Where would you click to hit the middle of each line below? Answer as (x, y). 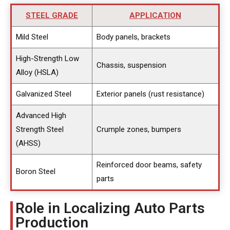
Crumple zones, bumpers (139, 129)
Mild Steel (32, 37)
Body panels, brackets (133, 37)
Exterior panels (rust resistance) (150, 94)
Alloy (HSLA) (37, 72)
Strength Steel (40, 129)
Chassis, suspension (131, 65)
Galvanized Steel (43, 94)
